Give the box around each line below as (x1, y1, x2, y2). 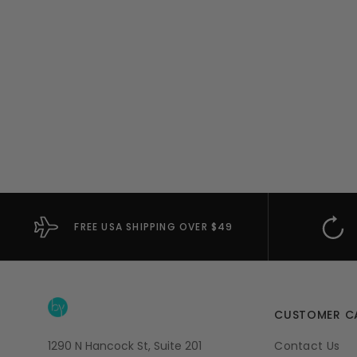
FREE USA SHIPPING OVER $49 (74, 219, 233, 233)
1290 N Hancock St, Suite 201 (48, 337, 202, 354)
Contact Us (274, 337, 340, 354)
